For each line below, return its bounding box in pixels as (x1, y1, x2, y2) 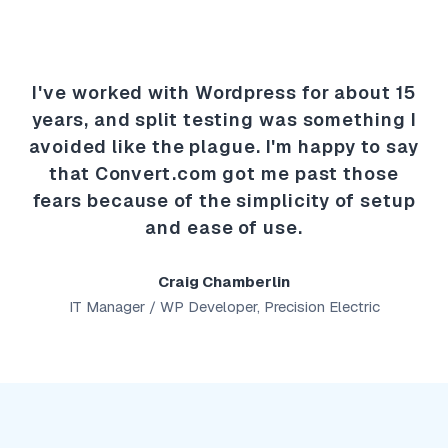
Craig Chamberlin (158, 271, 290, 291)
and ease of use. (145, 215, 303, 239)
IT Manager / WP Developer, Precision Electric (68, 296, 380, 316)
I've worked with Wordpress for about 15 (32, 80, 416, 104)
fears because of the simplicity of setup (32, 188, 416, 212)
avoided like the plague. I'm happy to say (29, 134, 419, 158)
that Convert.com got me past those (49, 161, 399, 185)
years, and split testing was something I (31, 107, 417, 131)
